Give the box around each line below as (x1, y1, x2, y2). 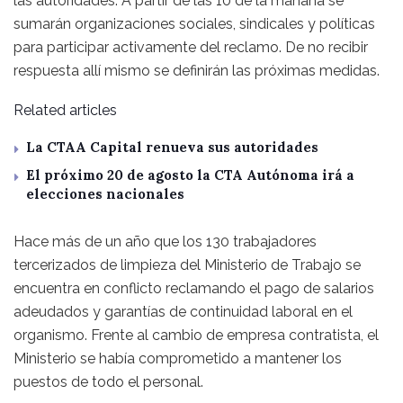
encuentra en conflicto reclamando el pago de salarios (13, 279, 374, 297)
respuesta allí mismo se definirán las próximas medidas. (13, 61, 380, 79)
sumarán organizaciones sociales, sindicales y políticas (13, 14, 375, 32)
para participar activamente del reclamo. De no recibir (13, 38, 368, 56)
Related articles (13, 101, 117, 119)
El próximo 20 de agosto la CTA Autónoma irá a (26, 166, 354, 184)
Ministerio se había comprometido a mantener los (13, 349, 342, 367)
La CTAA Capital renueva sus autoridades (26, 138, 318, 156)
